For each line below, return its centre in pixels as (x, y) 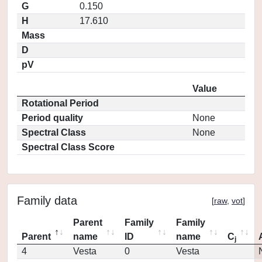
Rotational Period (60, 103)
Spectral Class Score (68, 147)
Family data (47, 201)
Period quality (52, 118)
